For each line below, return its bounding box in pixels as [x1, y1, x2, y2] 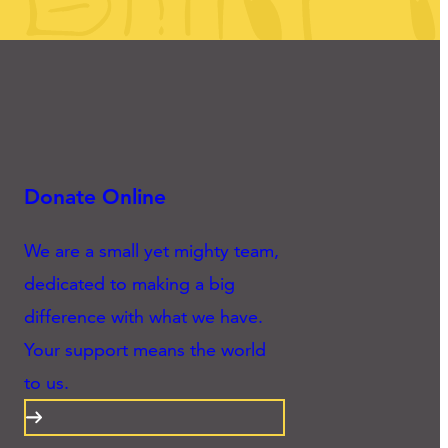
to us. [23, 370, 69, 394]
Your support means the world [23, 337, 266, 361]
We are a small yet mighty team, [23, 238, 279, 262]
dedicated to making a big [23, 271, 235, 295]
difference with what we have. [23, 304, 263, 328]
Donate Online [23, 183, 166, 209]
